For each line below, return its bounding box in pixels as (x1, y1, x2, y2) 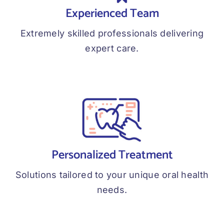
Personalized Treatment (51, 145, 173, 165)
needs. (96, 184, 127, 195)
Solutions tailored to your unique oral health (15, 169, 209, 180)
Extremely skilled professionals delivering (20, 28, 204, 39)
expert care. (85, 43, 139, 54)
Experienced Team (65, 4, 159, 24)
